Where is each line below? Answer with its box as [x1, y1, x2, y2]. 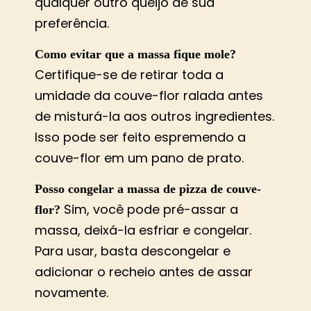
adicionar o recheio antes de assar [35, 263, 253, 281]
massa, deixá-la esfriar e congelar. [35, 221, 251, 239]
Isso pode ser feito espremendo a [35, 128, 246, 146]
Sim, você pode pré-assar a [60, 201, 238, 219]
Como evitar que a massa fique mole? [35, 47, 236, 62]
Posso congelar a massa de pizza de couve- [35, 182, 261, 196]
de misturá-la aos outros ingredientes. [35, 108, 274, 126]
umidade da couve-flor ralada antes [35, 87, 263, 105]
